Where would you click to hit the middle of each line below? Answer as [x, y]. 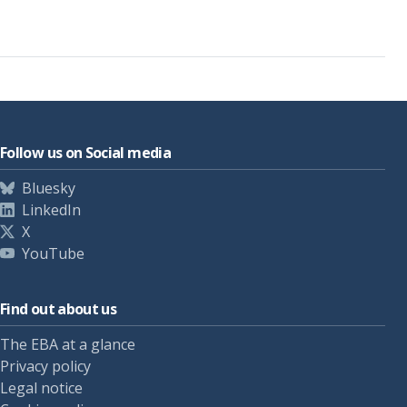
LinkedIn [51, 210]
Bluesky [49, 188]
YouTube [53, 253]
